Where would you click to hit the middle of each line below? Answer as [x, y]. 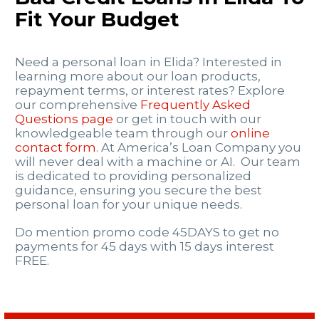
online [250, 133]
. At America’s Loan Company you [199, 147]
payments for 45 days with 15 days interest [145, 246]
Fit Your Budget [97, 20]
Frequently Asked [195, 104]
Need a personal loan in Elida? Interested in [148, 62]
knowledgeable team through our [123, 133]
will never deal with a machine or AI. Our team [158, 161]
